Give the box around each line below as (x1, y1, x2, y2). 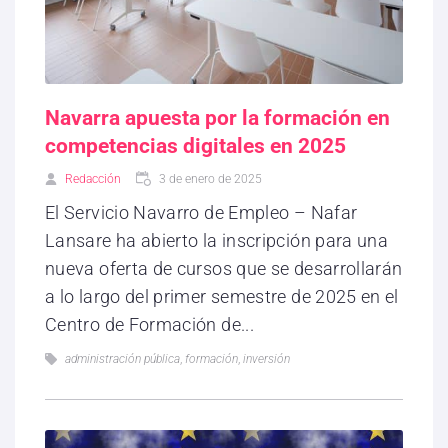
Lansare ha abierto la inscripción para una (45, 230, 389, 252)
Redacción (65, 172, 121, 187)
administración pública (65, 352, 180, 367)
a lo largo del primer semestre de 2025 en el (45, 286, 399, 308)
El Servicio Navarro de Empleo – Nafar (45, 202, 358, 224)
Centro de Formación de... (45, 314, 254, 336)
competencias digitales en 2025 (45, 134, 346, 159)
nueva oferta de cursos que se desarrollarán (45, 258, 403, 280)
